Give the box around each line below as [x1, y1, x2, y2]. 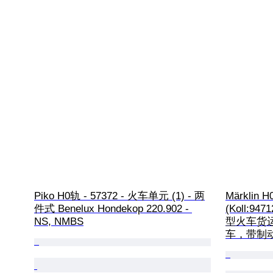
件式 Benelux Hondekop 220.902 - [34, 203, 192, 215]
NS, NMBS [34, 216, 83, 228]
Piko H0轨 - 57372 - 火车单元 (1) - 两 [34, 190, 205, 202]
